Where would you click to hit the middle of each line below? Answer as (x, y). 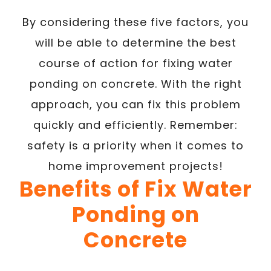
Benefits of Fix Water (135, 189)
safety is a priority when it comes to (135, 145)
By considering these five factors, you (135, 22)
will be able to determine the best (135, 42)
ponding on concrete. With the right (135, 83)
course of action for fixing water (135, 63)
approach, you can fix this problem (135, 104)
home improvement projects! (135, 166)
